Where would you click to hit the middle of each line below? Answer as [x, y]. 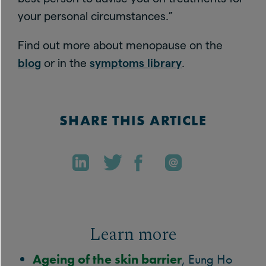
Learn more [133, 235]
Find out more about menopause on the [120, 45]
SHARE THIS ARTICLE [133, 120]
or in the [65, 63]
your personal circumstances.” [95, 16]
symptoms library [136, 63]
